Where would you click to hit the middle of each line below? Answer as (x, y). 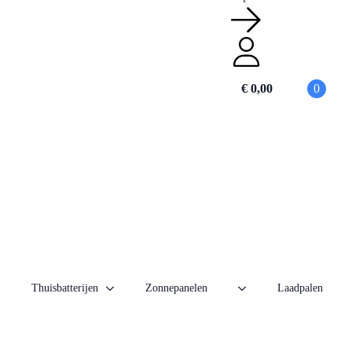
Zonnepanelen (176, 288)
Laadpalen (300, 288)
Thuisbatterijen (65, 288)
